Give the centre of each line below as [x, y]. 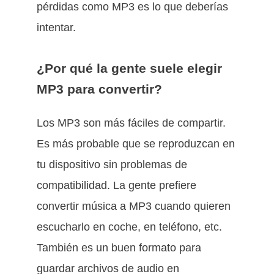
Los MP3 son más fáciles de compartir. [131, 123]
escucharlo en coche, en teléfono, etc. [129, 227]
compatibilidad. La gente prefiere [117, 186]
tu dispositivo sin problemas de [112, 165]
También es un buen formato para [119, 248]
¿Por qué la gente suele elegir [129, 68]
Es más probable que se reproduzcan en [136, 144]
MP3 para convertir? [99, 89]
